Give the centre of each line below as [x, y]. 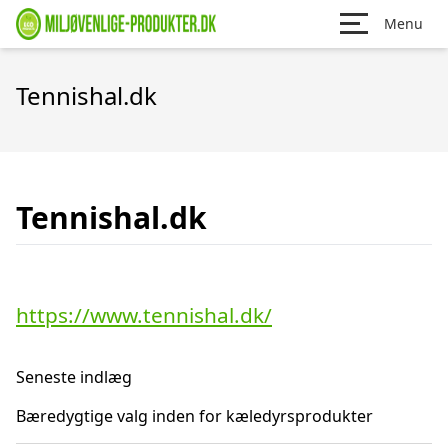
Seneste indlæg [74, 377]
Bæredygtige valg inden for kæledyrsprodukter [194, 416]
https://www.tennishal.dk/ [144, 315]
